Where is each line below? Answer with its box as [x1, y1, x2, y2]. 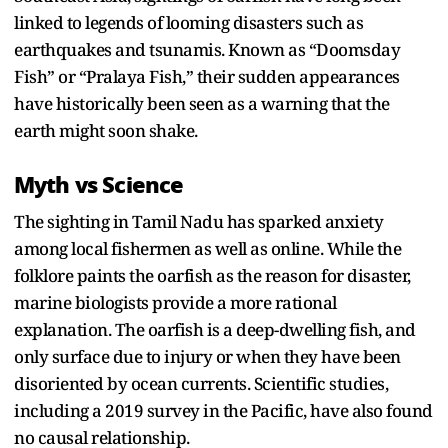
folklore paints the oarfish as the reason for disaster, [14, 263, 411, 287]
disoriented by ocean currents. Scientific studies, [14, 371, 388, 395]
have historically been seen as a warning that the [14, 91, 390, 115]
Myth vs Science [14, 167, 184, 202]
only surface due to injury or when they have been [14, 344, 401, 368]
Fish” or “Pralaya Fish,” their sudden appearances [14, 64, 400, 88]
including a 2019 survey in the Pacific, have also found [14, 398, 433, 422]
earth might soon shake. [14, 118, 198, 142]
